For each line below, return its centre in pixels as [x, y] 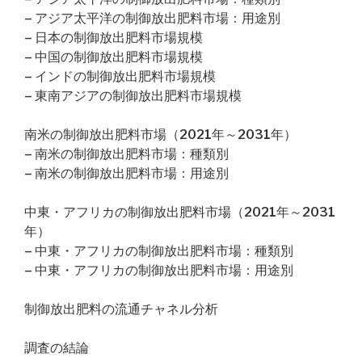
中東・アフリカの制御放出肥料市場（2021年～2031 [180, 212]
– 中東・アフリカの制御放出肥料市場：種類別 [159, 251]
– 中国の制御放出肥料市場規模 [114, 57]
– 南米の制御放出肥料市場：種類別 [126, 154]
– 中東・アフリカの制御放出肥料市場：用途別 [159, 270]
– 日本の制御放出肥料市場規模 [114, 38]
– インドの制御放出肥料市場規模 [120, 76]
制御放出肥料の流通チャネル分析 [121, 309]
